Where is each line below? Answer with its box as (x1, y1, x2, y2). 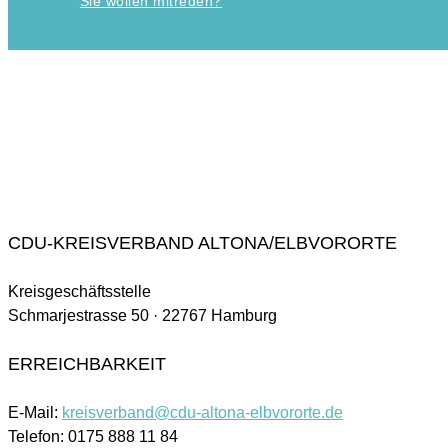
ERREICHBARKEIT (8, 354, 166, 375)
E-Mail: (8, 403, 62, 421)
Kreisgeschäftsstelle (8, 283, 151, 301)
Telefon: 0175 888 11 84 (8, 427, 178, 445)
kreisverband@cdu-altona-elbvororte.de (62, 403, 343, 421)
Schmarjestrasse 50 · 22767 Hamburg (8, 307, 277, 325)
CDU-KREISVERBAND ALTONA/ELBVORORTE (8, 233, 397, 254)
